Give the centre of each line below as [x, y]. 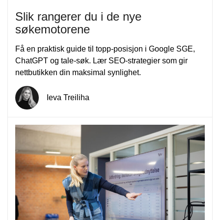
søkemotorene [52, 29]
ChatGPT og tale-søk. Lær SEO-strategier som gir [101, 60]
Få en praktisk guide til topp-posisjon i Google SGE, [105, 49]
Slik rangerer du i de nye [78, 16]
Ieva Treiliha [68, 97]
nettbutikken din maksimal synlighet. [78, 72]
